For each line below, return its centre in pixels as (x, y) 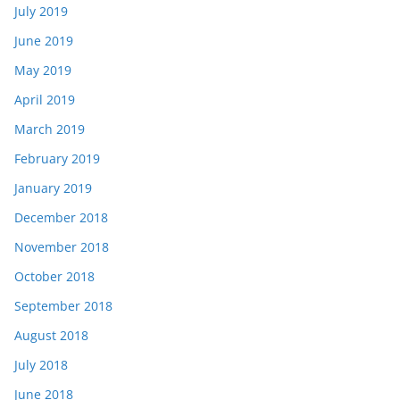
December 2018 (61, 217)
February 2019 (57, 158)
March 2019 (50, 129)
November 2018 (62, 246)
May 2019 (43, 70)
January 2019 (53, 187)
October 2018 (54, 276)
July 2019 (41, 11)
